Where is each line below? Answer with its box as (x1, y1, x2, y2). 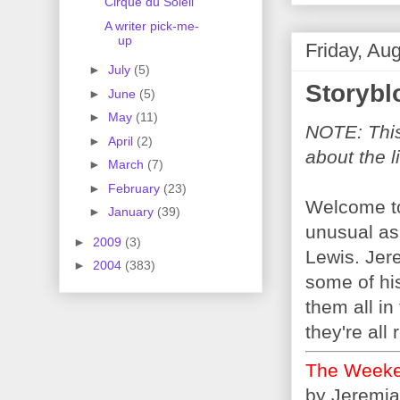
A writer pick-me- (104, 18, 199, 33)
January (107, 204, 157, 220)
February (107, 180, 163, 196)
